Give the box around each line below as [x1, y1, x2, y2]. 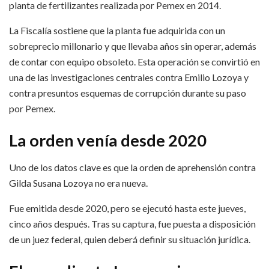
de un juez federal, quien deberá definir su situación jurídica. [9, 233, 250, 245]
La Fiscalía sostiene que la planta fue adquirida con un [9, 24, 225, 36]
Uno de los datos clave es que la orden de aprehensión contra [9, 161, 256, 173]
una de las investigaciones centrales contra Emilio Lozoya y [9, 71, 249, 83]
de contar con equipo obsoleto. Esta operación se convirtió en [9, 55, 260, 67]
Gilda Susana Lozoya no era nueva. [9, 177, 148, 189]
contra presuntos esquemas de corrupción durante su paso [9, 86, 246, 98]
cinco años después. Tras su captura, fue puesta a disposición [9, 217, 256, 229]
